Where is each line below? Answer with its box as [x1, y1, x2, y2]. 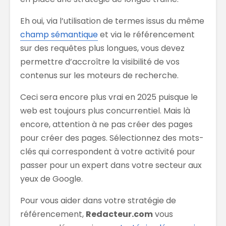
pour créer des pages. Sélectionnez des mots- [20, 132, 204, 144]
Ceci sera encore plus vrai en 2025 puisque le [20, 91, 198, 103]
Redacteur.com [86, 208, 153, 220]
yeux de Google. [20, 173, 83, 185]
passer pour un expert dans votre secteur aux [20, 159, 202, 171]
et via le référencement [98, 28, 195, 40]
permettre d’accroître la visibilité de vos [20, 55, 180, 68]
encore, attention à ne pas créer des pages [20, 118, 193, 130]
